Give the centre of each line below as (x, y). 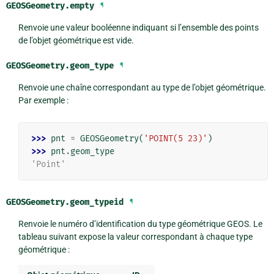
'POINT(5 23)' (175, 138)
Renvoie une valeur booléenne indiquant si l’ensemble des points (138, 27)
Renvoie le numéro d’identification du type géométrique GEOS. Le (140, 224)
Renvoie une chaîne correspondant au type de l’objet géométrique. (142, 87)
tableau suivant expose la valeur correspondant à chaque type (135, 236)
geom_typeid (97, 202)
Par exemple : (43, 100)
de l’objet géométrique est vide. (76, 40)
